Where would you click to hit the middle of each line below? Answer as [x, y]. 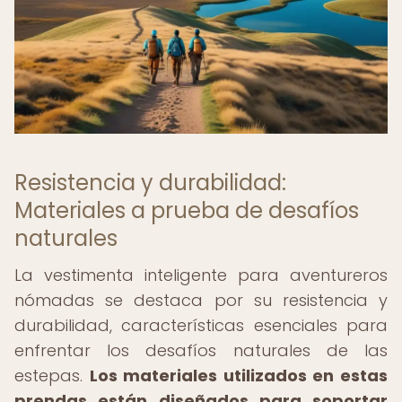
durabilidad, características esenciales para [201, 325]
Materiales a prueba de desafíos [187, 210]
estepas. [52, 376]
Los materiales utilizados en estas [239, 376]
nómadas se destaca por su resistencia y [201, 300]
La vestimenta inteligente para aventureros [201, 275]
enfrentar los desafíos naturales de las [201, 350]
